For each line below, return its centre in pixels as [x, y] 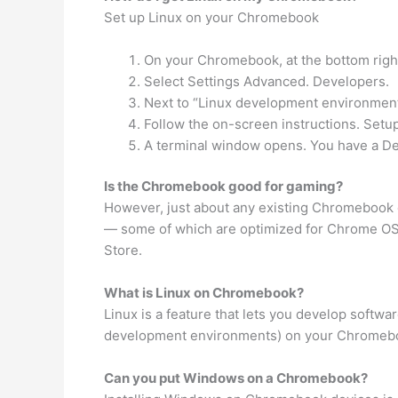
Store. [123, 250]
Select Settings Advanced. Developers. [267, 81]
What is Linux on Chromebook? [204, 293]
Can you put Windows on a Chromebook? [236, 378]
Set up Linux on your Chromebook [211, 17]
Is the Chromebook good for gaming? [223, 186]
